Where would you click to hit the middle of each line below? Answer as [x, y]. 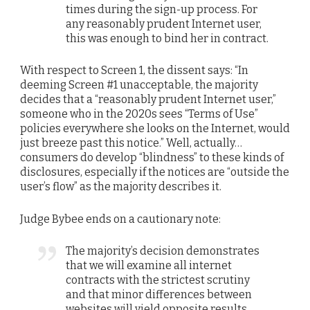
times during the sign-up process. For [162, 10]
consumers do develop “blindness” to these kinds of [152, 158]
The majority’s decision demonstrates [163, 250]
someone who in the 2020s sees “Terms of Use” [139, 114]
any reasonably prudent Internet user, [164, 24]
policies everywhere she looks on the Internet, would [155, 129]
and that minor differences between [159, 294]
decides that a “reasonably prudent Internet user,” [148, 100]
